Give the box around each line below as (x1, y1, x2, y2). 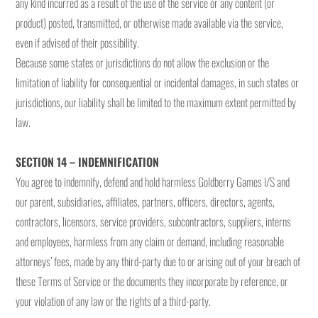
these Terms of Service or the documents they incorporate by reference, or (16, 273, 289, 290)
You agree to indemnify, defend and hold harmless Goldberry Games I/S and (16, 173, 290, 190)
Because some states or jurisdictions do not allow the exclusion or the (16, 54, 270, 71)
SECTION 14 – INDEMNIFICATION (16, 153, 160, 170)
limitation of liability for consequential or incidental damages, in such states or (16, 74, 300, 91)
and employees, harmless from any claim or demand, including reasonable (16, 233, 285, 250)
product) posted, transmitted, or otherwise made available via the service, (16, 14, 284, 31)
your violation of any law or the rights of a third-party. (16, 292, 212, 309)
